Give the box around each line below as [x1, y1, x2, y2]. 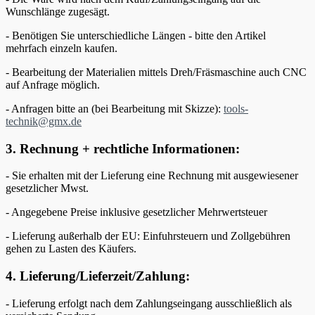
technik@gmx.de [6, 115, 82, 128]
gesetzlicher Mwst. [6, 182, 89, 195]
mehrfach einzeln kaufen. [6, 42, 117, 55]
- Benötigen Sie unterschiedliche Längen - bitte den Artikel [6, 30, 266, 42]
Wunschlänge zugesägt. [6, 6, 110, 18]
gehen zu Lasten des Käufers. [6, 243, 136, 255]
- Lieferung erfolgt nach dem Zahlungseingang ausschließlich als [6, 297, 292, 309]
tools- [224, 103, 248, 115]
